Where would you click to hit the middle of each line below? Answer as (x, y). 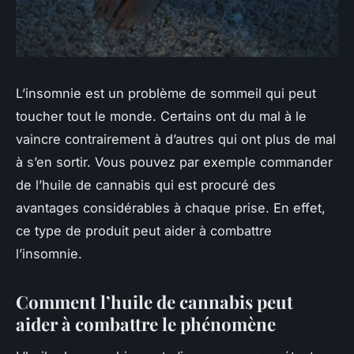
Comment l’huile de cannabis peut (154, 302)
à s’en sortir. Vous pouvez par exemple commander (174, 162)
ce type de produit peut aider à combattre (144, 231)
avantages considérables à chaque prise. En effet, (171, 208)
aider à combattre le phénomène (146, 324)
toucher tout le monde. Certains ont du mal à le (161, 117)
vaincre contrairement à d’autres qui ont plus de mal (176, 139)
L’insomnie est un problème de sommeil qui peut (166, 94)
